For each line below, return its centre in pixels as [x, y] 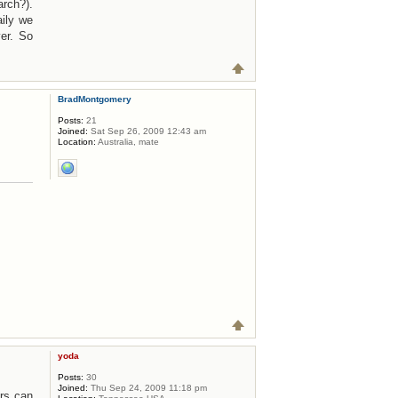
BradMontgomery [94, 99]
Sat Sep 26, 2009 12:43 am [147, 131]
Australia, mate [127, 141]
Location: [76, 141]
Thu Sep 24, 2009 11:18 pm [147, 387]
